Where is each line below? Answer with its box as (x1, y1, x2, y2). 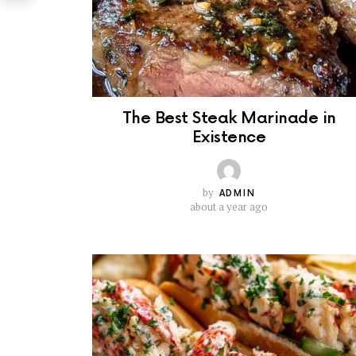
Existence (192, 128, 266, 148)
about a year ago (190, 199, 268, 215)
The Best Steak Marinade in (122, 109, 336, 129)
